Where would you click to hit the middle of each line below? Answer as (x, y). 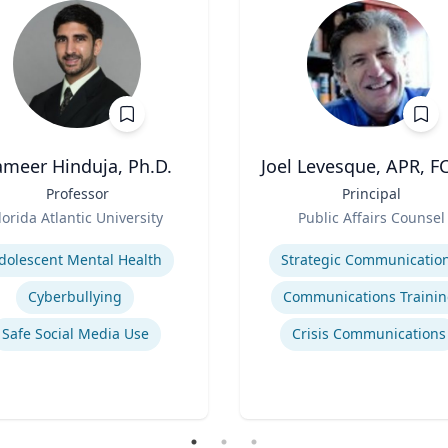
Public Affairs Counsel (371, 217)
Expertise (274, 239)
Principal (371, 193)
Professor (77, 193)
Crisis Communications (369, 333)
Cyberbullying (75, 296)
